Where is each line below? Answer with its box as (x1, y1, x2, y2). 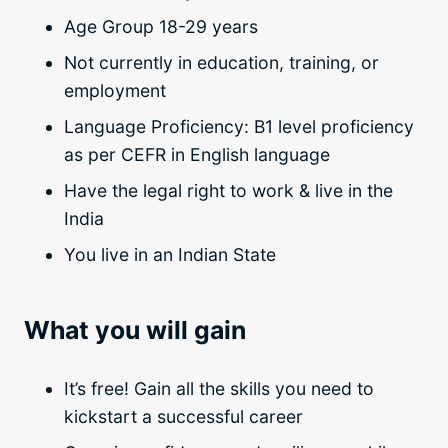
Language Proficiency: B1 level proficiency (64, 116, 414, 138)
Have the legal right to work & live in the (64, 180, 393, 202)
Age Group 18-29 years (64, 16, 258, 38)
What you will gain (24, 315, 246, 346)
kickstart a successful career (64, 406, 303, 428)
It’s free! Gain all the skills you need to (64, 378, 374, 400)
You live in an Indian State (64, 244, 276, 266)
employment (64, 80, 166, 102)
